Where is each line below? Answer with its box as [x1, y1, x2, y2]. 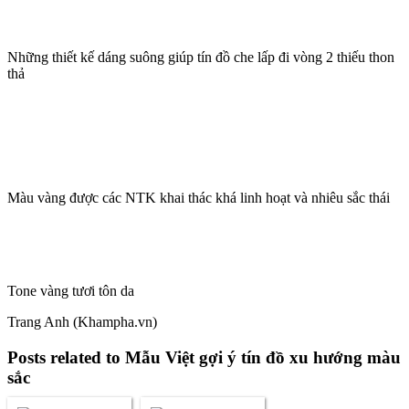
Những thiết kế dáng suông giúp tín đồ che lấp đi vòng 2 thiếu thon [7, 48, 394, 65]
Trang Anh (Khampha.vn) [7, 313, 157, 330]
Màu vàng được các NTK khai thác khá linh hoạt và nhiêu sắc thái [7, 189, 390, 205]
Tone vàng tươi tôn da [7, 282, 134, 299]
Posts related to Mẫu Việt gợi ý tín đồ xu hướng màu [7, 347, 401, 367]
